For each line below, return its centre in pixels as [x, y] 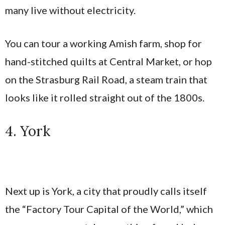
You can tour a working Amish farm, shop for [103, 43]
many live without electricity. [70, 10]
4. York [28, 131]
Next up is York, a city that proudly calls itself [106, 191]
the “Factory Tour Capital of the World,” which [109, 209]
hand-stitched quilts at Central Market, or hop [108, 62]
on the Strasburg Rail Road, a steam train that [106, 80]
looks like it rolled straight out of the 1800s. [105, 98]
